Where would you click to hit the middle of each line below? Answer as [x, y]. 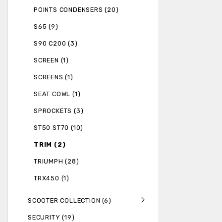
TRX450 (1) [52, 178]
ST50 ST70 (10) [59, 128]
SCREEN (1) [51, 60]
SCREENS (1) [54, 77]
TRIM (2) [50, 145]
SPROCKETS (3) [59, 111]
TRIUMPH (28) [56, 162]
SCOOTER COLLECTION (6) [70, 201]
